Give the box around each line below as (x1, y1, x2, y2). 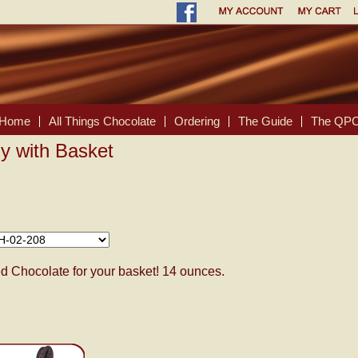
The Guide (238, 114, 292, 128)
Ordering (174, 114, 220, 128)
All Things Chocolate (49, 114, 156, 128)
